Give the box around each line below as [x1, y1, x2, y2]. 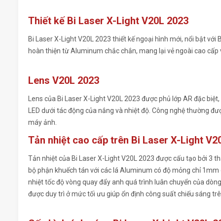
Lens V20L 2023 [28, 74, 99, 87]
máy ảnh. [28, 118, 58, 127]
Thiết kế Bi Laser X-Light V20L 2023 [28, 15, 188, 27]
